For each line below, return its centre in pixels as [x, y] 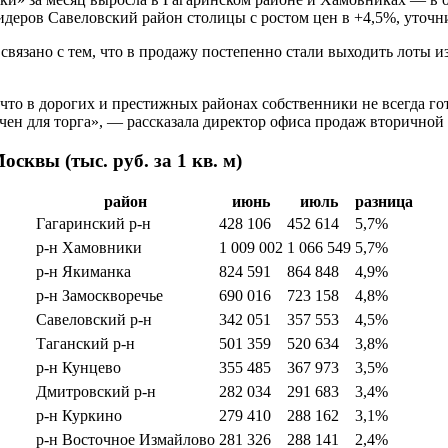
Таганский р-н [85, 344]
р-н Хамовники [88, 248]
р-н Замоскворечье [99, 296]
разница [383, 202]
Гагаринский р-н [93, 224]
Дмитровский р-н [95, 392]
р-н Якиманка [83, 272]
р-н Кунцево [78, 368]
